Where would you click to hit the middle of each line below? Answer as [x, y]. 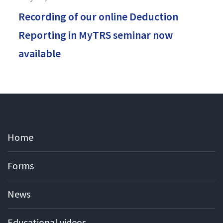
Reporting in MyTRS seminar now [96, 35]
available [40, 53]
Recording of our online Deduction [98, 16]
